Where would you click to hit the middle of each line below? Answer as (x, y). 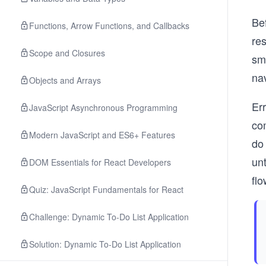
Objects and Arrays (65, 80)
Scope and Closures (67, 53)
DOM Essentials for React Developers (100, 162)
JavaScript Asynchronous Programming (103, 107)
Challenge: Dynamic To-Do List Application (109, 217)
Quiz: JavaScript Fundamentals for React (106, 189)
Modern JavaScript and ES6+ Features (102, 135)
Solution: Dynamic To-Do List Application (105, 244)
